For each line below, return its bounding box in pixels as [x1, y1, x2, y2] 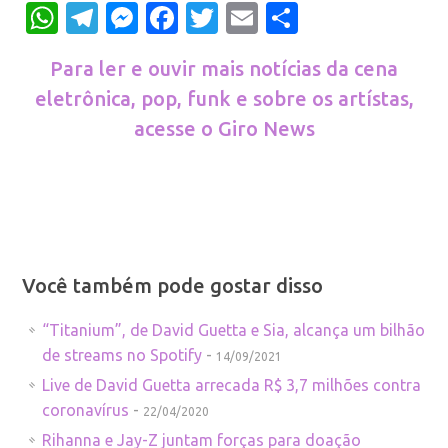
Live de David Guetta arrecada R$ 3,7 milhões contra [42, 375, 422, 394]
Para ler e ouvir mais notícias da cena [50, 56, 398, 80]
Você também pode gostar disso [22, 273, 324, 297]
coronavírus [42, 400, 130, 419]
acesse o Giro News [133, 116, 315, 140]
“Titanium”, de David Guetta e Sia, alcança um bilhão [42, 320, 426, 339]
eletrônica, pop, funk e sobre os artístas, [34, 86, 414, 110]
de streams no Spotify [42, 345, 203, 364]
